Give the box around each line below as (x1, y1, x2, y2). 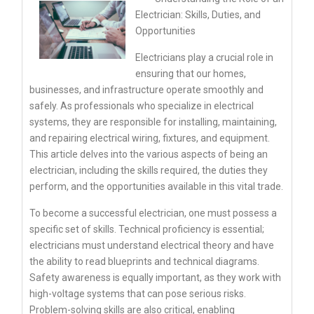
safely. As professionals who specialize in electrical (29, 100, 254, 112)
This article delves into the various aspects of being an (29, 149, 268, 161)
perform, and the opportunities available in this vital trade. (29, 181, 283, 193)
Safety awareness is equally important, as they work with (29, 272, 281, 284)
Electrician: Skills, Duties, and (135, 9, 261, 21)
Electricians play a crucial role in (135, 52, 273, 64)
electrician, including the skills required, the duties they (29, 165, 268, 177)
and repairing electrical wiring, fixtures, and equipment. (29, 132, 270, 144)
